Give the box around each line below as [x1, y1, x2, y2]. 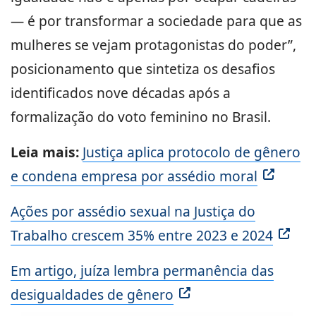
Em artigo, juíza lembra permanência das [11, 261, 274, 281]
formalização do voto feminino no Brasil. [11, 107, 271, 127]
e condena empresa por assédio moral [11, 166, 257, 186]
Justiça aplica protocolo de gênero [83, 142, 300, 162]
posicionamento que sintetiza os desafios [11, 59, 275, 79]
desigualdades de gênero [11, 285, 174, 305]
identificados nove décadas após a [11, 83, 231, 103]
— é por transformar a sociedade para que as [11, 11, 302, 31]
